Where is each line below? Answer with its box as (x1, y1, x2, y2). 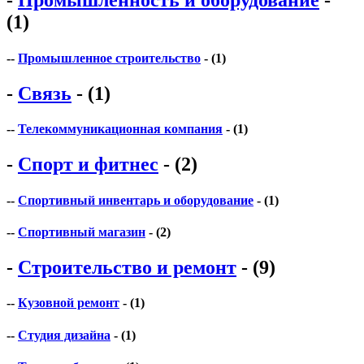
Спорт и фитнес (18, 154, 158, 175)
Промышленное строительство (18, 50, 201, 65)
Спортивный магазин (18, 224, 145, 239)
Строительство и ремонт (18, 257, 236, 279)
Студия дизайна (18, 327, 110, 342)
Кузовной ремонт (18, 296, 119, 310)
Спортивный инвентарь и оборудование (18, 193, 253, 207)
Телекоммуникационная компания (18, 122, 223, 136)
